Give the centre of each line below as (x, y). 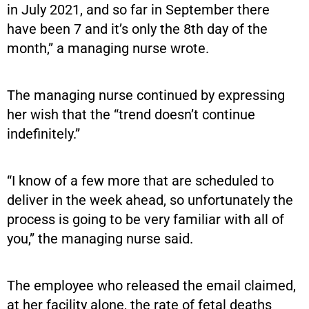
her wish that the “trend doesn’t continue (131, 114)
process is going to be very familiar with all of (146, 219)
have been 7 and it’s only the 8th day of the (137, 29)
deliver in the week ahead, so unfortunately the (150, 200)
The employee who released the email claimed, (151, 285)
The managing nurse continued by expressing (146, 95)
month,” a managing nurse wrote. (108, 48)
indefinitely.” (43, 133)
